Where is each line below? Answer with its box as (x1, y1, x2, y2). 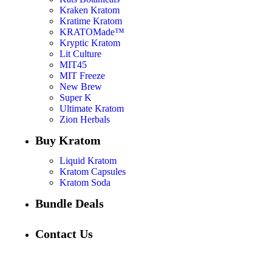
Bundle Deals (35, 197, 104, 211)
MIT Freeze (59, 70, 105, 81)
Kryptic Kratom (59, 38, 120, 49)
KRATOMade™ (59, 27, 124, 38)
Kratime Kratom (59, 16, 122, 27)
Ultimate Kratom (59, 103, 124, 114)
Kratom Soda (59, 177, 110, 188)
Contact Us (35, 227, 93, 241)
